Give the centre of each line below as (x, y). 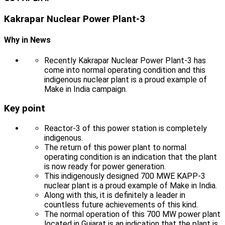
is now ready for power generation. (105, 166)
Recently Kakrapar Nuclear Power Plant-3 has (125, 60)
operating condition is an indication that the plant (131, 157)
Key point (25, 109)
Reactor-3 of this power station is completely (126, 128)
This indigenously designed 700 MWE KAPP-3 (125, 176)
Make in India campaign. (86, 89)
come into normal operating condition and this (125, 70)
